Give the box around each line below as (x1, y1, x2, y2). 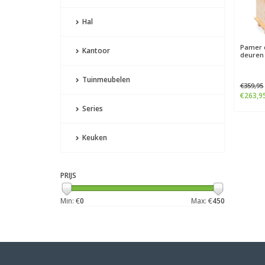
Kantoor (80, 46, 110, 56)
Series (80, 104, 103, 114)
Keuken (80, 132, 107, 143)
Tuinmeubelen (80, 75, 130, 85)
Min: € (60, 196, 80, 206)
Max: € (190, 196, 212, 206)
